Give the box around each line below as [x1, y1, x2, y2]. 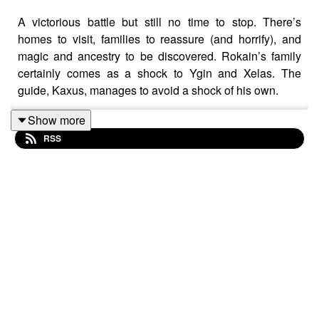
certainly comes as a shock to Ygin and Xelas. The [18, 64, 301, 81]
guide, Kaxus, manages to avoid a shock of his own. [18, 81, 278, 98]
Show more [28, 111, 85, 128]
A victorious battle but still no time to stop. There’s [18, 13, 301, 30]
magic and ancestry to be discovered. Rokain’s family [18, 47, 301, 64]
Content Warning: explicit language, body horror [18, 138, 258, 155]
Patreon [91, 252, 131, 269]
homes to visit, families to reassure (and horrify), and [18, 30, 301, 47]
